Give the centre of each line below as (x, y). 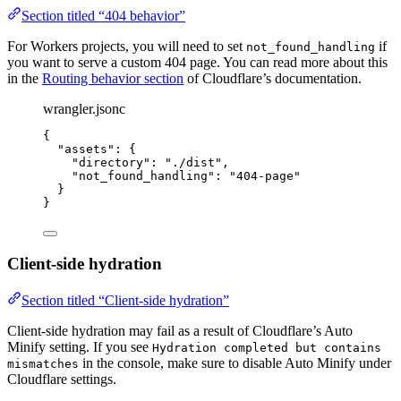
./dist (193, 163)
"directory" (111, 163)
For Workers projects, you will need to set (127, 47)
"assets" (86, 149)
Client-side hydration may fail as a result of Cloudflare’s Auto (180, 330)
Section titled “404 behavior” (103, 16)
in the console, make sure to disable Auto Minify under (235, 363)
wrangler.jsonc (84, 109)
